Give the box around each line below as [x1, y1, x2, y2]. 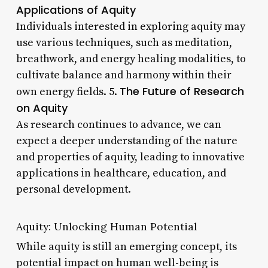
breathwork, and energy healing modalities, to [16, 51, 246, 66]
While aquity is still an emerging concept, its [16, 239, 237, 254]
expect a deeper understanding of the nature [16, 133, 237, 148]
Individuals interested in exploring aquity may [16, 19, 245, 33]
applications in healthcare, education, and [16, 166, 226, 180]
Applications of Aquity [16, 2, 136, 17]
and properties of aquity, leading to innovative [16, 150, 245, 164]
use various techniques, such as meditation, [16, 35, 232, 50]
